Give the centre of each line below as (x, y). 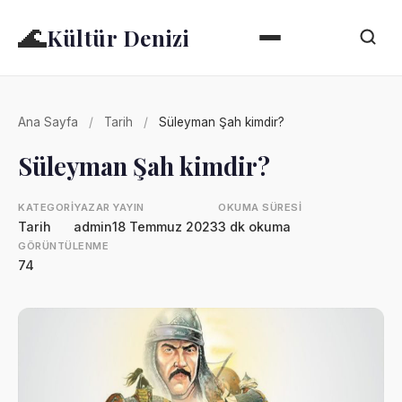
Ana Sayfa (48, 122)
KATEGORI (46, 207)
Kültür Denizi (118, 38)
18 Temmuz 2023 (165, 227)
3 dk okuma (254, 227)
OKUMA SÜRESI (260, 207)
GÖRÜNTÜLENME (63, 246)
